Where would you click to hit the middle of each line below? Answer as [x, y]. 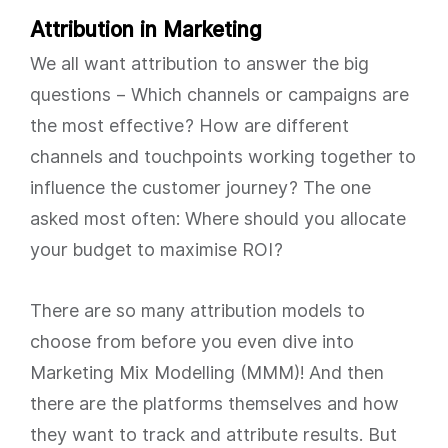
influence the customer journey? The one [200, 187]
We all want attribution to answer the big [199, 63]
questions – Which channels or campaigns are [219, 94]
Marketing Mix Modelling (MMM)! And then [207, 372]
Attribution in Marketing [146, 29]
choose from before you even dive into [192, 341]
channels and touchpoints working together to [223, 156]
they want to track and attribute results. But [213, 434]
